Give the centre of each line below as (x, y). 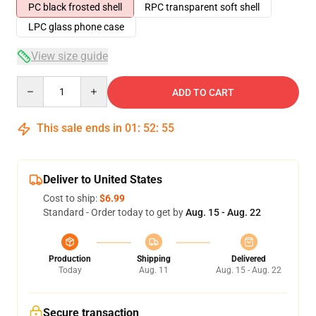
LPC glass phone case (76, 27)
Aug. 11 (153, 270)
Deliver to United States (103, 180)
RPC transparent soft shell (202, 7)
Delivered (249, 259)
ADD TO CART (203, 92)
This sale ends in (79, 128)
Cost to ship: (71, 198)
